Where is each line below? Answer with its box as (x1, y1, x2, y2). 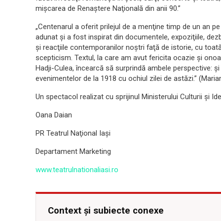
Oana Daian (36, 110, 72, 120)
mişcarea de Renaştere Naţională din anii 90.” (36, 4, 181, 13)
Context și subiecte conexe (48, 205, 164, 216)
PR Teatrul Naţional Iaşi (36, 129, 110, 138)
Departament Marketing (36, 147, 111, 156)
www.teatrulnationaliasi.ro (36, 165, 118, 175)
